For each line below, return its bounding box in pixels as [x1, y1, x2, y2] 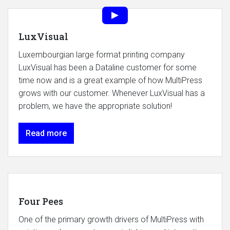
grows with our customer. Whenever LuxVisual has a [18, 88, 205, 98]
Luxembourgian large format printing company [18, 49, 185, 60]
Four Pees [18, 195, 63, 207]
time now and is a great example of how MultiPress [18, 75, 202, 85]
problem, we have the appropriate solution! [18, 101, 172, 111]
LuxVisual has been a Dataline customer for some [18, 62, 197, 72]
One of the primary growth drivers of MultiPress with [18, 214, 204, 224]
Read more [26, 128, 67, 138]
